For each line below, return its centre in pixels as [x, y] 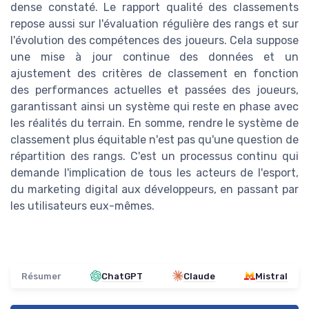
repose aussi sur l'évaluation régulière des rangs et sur [154, 23]
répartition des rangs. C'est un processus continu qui [154, 156]
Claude [199, 276]
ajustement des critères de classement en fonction [154, 73]
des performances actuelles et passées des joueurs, [154, 90]
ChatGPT [122, 276]
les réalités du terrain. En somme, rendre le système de [154, 123]
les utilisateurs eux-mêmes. [82, 206]
